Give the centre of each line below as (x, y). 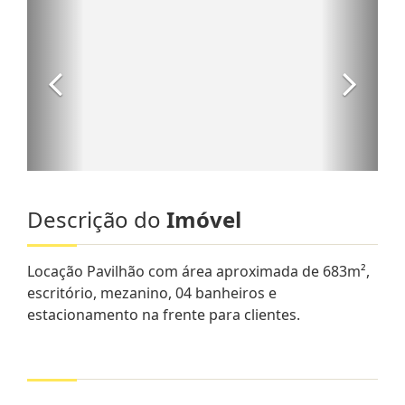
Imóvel (204, 219)
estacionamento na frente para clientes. (164, 314)
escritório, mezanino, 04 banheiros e (152, 292)
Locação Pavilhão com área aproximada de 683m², (198, 271)
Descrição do (97, 219)
